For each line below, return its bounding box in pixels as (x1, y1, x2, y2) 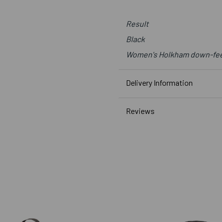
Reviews (126, 106, 155, 115)
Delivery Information (126, 78, 193, 87)
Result (126, 19, 149, 28)
